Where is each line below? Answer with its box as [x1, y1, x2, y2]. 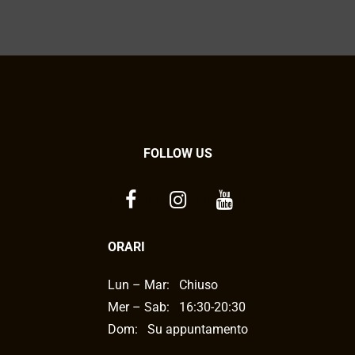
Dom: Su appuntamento [107, 321, 248, 337]
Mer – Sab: [107, 299, 170, 315]
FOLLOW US [143, 145, 212, 161]
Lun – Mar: [107, 277, 170, 292]
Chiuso [178, 277, 218, 292]
